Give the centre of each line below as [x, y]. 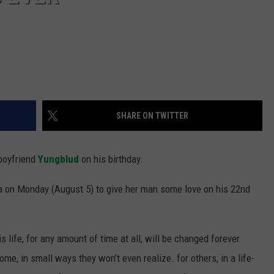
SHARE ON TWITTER [152, 116]
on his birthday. [111, 159]
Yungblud [58, 159]
